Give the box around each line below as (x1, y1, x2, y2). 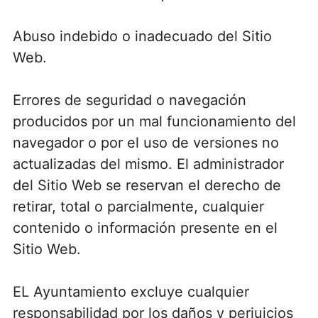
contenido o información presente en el (12, 219, 278, 236)
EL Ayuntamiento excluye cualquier (12, 283, 249, 300)
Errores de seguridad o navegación (12, 91, 246, 109)
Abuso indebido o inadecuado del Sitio (12, 27, 272, 45)
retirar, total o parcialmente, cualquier (12, 197, 264, 215)
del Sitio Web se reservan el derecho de (12, 176, 281, 194)
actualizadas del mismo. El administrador (12, 155, 284, 172)
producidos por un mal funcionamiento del (12, 112, 296, 130)
